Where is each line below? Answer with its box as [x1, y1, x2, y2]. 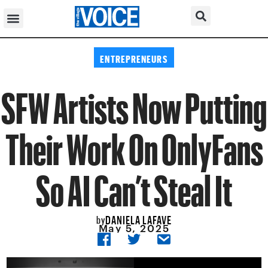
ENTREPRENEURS [100, 49, 168, 65]
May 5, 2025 [98, 222, 170, 234]
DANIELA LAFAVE [105, 209, 172, 227]
